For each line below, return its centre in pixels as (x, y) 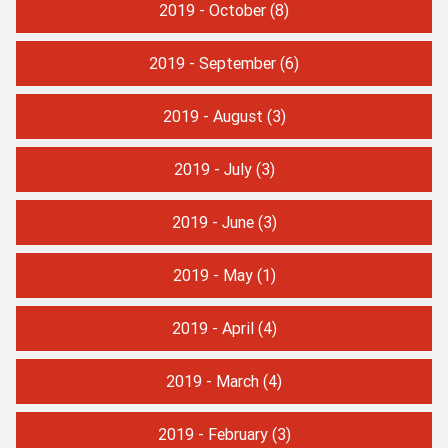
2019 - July (212, 168)
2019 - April (212, 327)
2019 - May (212, 274)
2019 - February (212, 433)
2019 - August (212, 115)
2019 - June (212, 221)
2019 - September (212, 62)
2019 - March (212, 380)
